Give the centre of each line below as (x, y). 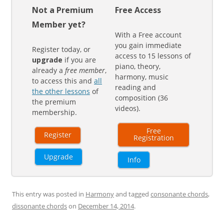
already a (48, 70)
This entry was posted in (49, 194)
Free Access (138, 10)
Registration (153, 138)
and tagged (132, 194)
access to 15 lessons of (153, 56)
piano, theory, (138, 66)
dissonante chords (39, 206)
